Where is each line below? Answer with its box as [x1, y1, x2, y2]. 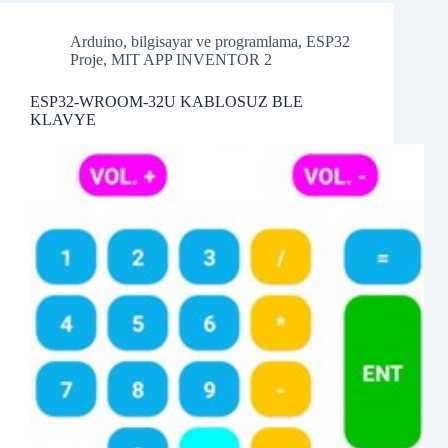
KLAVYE [30, 111, 96, 129]
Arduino [70, 33, 123, 51]
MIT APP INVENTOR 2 [111, 51, 272, 69]
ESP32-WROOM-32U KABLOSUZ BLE [30, 93, 303, 111]
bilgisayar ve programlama [131, 33, 298, 51]
